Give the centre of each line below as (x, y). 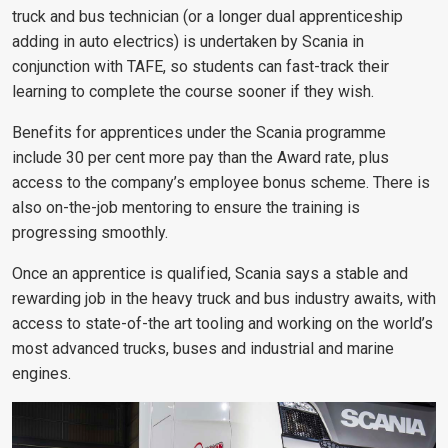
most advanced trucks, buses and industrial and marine (203, 349)
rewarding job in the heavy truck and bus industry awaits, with (224, 299)
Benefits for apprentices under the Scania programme (199, 133)
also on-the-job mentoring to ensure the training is (186, 208)
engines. (41, 374)
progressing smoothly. (90, 233)
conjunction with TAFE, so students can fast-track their (200, 67)
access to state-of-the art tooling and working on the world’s (222, 324)
